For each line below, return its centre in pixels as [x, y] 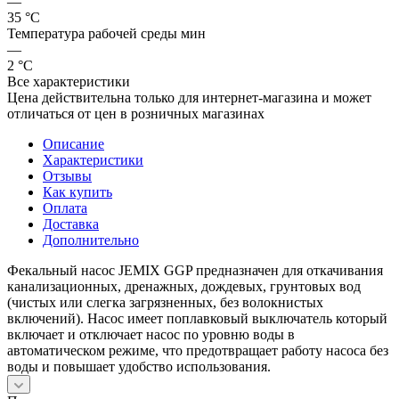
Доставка [71, 224]
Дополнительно [91, 240]
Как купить [77, 191]
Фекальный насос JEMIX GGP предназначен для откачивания [195, 270]
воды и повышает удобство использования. [139, 366]
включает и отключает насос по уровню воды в [151, 334]
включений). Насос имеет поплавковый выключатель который [197, 318]
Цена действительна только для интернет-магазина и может [189, 97]
